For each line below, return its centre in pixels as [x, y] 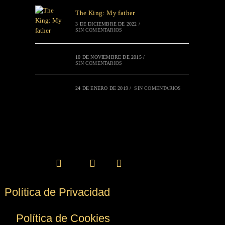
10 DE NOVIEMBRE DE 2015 [108, 57]
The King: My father [105, 13]
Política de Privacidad [57, 192]
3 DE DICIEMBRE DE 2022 [106, 24]
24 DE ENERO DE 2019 [102, 88]
